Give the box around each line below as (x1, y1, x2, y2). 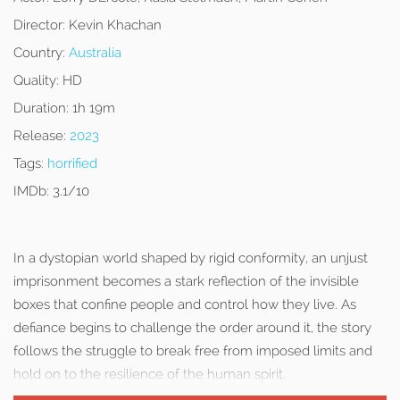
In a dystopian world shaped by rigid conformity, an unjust (13, 250, 368, 266)
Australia (69, 45, 121, 61)
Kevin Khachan (65, 17, 162, 33)
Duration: (13, 100, 69, 116)
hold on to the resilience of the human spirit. (13, 366, 286, 382)
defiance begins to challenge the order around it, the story (13, 320, 371, 336)
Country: (13, 45, 65, 61)
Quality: (13, 72, 59, 88)
